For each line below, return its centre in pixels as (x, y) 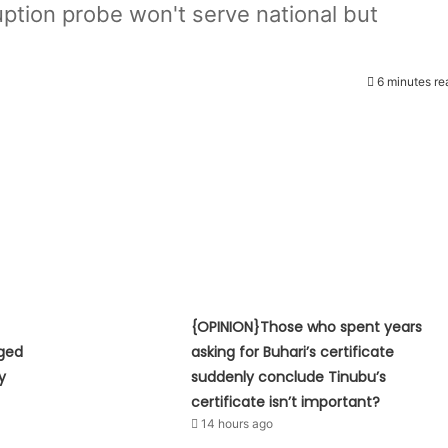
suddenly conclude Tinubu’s (289, 376)
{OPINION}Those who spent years (307, 326)
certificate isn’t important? (286, 401)
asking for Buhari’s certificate (293, 351)
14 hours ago (237, 423)
